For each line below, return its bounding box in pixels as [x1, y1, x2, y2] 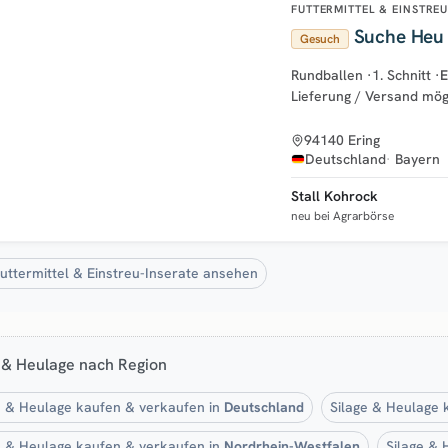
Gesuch [300, 30, 340, 47]
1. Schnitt [372, 65, 431, 84]
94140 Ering [304, 130, 380, 149]
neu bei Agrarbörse [291, 207, 394, 224]
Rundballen [291, 65, 363, 84]
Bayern [395, 149, 440, 168]
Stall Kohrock [291, 186, 378, 205]
